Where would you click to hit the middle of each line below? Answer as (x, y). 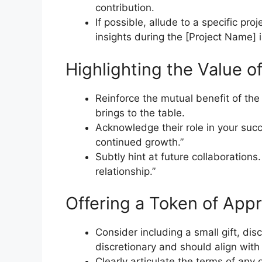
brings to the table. (140, 113)
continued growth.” (139, 142)
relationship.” (125, 171)
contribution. (125, 8)
